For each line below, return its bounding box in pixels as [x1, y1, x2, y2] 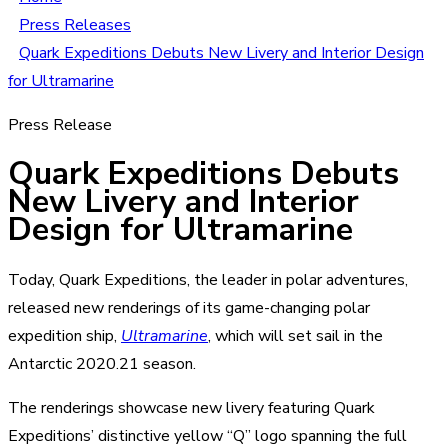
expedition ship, [8, 324, 121, 347]
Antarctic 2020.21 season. [8, 352, 196, 375]
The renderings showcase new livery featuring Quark [8, 396, 375, 419]
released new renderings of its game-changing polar [8, 296, 370, 319]
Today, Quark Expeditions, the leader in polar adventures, [8, 268, 408, 291]
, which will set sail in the [208, 324, 383, 347]
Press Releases [19, 13, 131, 36]
